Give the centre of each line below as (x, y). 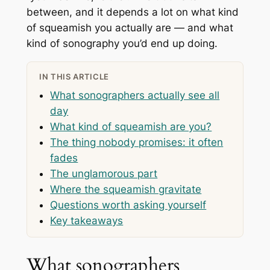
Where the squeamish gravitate (126, 190)
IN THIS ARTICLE (74, 77)
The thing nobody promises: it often (137, 143)
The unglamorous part (104, 174)
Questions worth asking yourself (128, 205)
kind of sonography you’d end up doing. (122, 44)
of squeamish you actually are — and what (130, 28)
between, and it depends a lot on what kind (132, 12)
